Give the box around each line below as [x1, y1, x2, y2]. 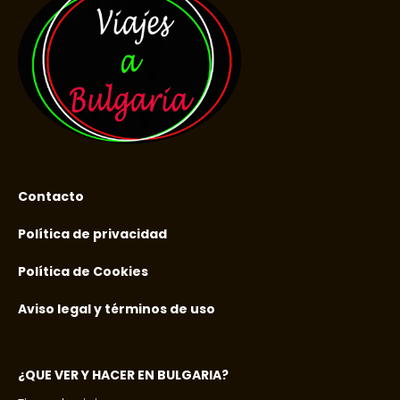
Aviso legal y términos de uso [18, 299, 215, 318]
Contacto [18, 187, 84, 205]
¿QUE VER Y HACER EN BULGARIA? [18, 365, 229, 384]
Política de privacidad [18, 224, 167, 243]
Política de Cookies [18, 262, 148, 280]
